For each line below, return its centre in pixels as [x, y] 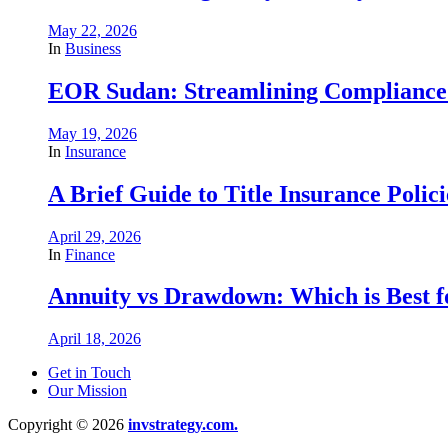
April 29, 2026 [94, 236]
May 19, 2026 [92, 133]
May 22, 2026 [92, 30]
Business [93, 48]
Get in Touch [89, 373]
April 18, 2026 [94, 339]
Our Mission [87, 391]
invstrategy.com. [183, 425]
